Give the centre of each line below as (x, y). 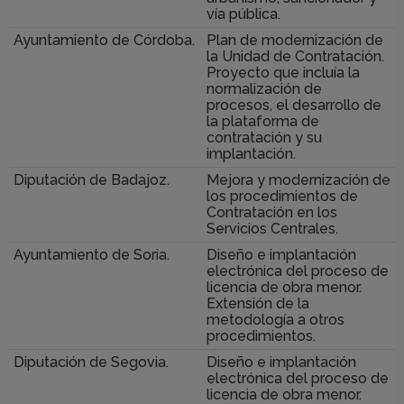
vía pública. (243, 14)
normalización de (264, 89)
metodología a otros (275, 320)
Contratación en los (272, 213)
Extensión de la (258, 304)
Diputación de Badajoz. (92, 180)
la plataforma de (263, 122)
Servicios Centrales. (272, 229)
